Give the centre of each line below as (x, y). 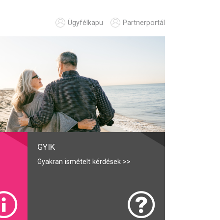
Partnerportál (144, 23)
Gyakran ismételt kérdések (79, 162)
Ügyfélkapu (85, 23)
